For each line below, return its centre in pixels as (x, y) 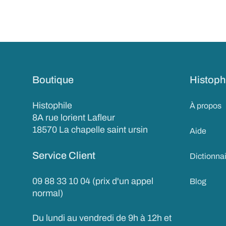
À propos (206, 106)
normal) (48, 193)
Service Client (64, 155)
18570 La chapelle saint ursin (90, 130)
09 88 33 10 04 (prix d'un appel (93, 181)
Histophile (52, 105)
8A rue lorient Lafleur (74, 118)
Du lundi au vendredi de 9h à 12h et (102, 218)
